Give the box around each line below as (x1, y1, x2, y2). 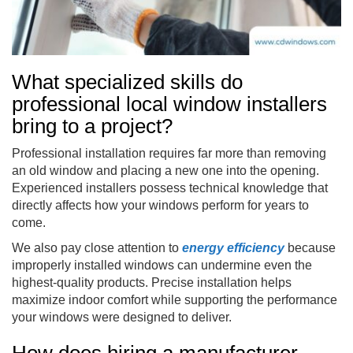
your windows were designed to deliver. (12, 310, 232, 324)
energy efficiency (182, 240, 284, 255)
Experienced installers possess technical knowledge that (12, 180, 328, 195)
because (284, 240, 336, 255)
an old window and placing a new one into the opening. (12, 163, 319, 177)
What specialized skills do (12, 69, 243, 94)
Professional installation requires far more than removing (12, 146, 326, 160)
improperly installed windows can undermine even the (12, 258, 312, 272)
